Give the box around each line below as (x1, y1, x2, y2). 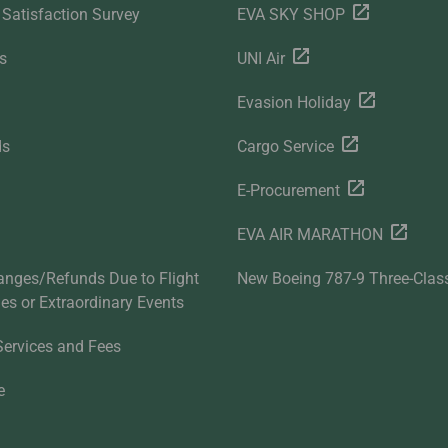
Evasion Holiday (236, 93, 351, 113)
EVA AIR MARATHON (236, 225, 383, 245)
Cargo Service (236, 137, 334, 157)
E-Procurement (236, 181, 340, 201)
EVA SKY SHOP (236, 5, 345, 25)
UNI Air (236, 49, 285, 69)
